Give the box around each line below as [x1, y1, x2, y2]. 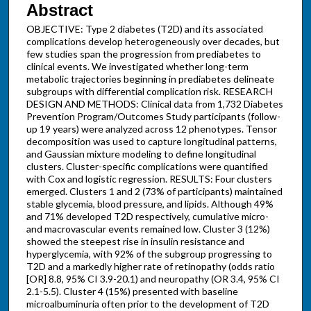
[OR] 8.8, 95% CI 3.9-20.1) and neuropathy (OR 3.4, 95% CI [26, 272, 280, 285]
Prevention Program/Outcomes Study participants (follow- [26, 110, 280, 122]
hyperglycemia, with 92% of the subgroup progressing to [26, 247, 272, 260]
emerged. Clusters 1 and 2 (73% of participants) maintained [26, 185, 283, 197]
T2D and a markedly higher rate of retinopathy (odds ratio [26, 260, 275, 272]
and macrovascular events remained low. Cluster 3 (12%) [26, 222, 270, 235]
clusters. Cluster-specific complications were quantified [26, 160, 268, 172]
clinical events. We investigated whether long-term [26, 60, 249, 72]
